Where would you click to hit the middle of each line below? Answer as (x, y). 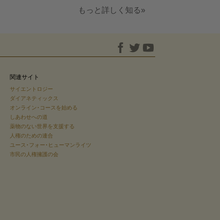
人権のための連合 (32, 135)
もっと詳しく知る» (112, 10)
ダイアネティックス (34, 98)
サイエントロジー (32, 89)
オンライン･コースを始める (44, 107)
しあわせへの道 (29, 117)
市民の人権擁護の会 (34, 154)
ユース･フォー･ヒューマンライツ (51, 145)
